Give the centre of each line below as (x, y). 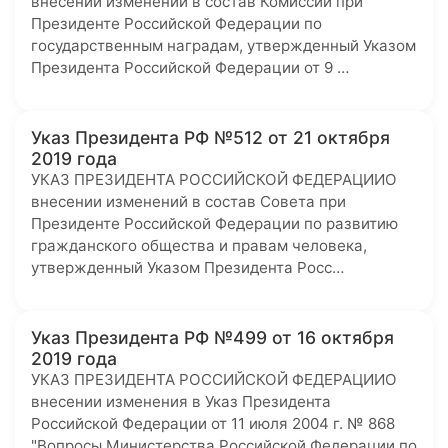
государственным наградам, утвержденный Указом (223, 45)
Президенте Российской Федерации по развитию (214, 223)
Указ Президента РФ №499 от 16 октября (212, 337)
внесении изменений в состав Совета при (188, 201)
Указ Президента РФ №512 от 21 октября (210, 137)
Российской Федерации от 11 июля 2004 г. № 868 (213, 423)
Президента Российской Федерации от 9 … (190, 67)
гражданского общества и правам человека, (199, 245)
